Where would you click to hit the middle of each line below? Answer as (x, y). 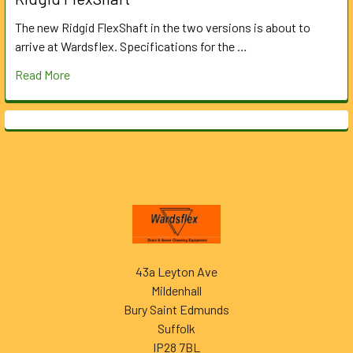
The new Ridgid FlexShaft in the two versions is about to (163, 27)
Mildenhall (176, 290)
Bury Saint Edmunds (176, 309)
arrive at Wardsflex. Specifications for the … (131, 46)
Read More (43, 74)
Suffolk (176, 328)
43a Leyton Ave (176, 271)
